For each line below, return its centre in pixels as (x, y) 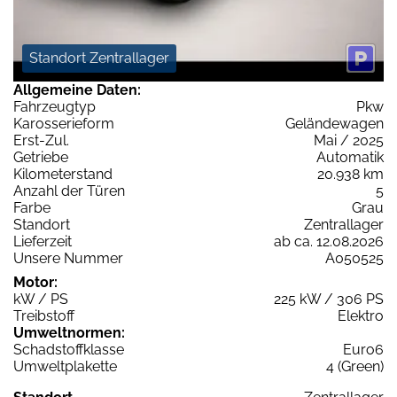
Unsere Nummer (68, 259)
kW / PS (41, 300)
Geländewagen (335, 124)
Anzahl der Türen (69, 191)
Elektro (361, 316)
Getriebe (41, 158)
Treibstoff (44, 316)
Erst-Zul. (41, 141)
